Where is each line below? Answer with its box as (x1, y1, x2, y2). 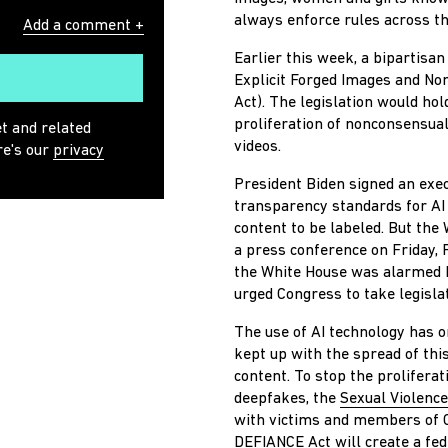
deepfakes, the (234, 391, 340, 407)
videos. (234, 139, 285, 155)
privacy (53, 143, 104, 160)
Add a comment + (23, 18, 144, 35)
